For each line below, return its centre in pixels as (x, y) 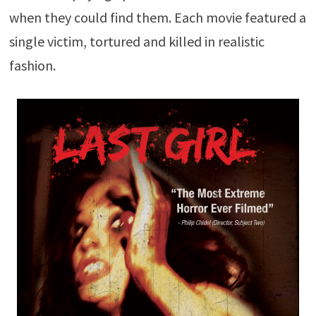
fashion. (32, 65)
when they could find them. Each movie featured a (157, 17)
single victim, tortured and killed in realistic (136, 41)
